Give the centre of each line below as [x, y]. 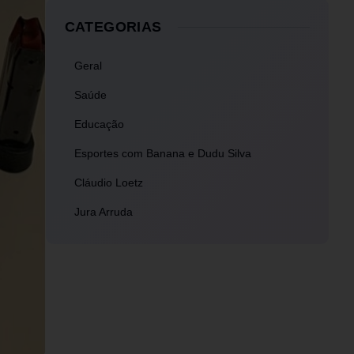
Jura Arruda [103, 212]
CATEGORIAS [113, 27]
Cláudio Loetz [108, 183]
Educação [99, 124]
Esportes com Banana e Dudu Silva [162, 154]
